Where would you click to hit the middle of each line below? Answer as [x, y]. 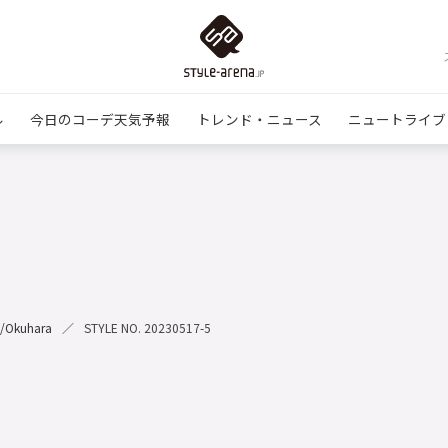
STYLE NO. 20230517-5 [148, 327]
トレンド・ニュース [259, 118]
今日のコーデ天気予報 [99, 118]
